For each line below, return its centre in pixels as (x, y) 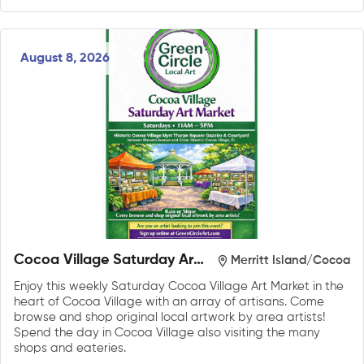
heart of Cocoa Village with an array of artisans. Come (169, 302)
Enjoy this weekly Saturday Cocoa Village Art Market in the (179, 287)
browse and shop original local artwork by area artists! (169, 318)
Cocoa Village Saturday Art (106, 260)
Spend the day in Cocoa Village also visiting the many (167, 333)
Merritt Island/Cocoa (290, 260)
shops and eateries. (70, 349)
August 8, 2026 (65, 58)
